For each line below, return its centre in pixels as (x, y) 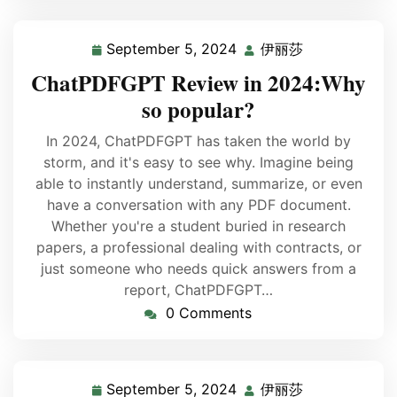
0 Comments (208, 313)
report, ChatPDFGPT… (198, 290)
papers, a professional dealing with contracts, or (198, 247)
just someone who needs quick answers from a (198, 269)
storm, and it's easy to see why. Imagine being (198, 162)
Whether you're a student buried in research (198, 226)
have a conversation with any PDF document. (198, 205)
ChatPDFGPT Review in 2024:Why (198, 83)
